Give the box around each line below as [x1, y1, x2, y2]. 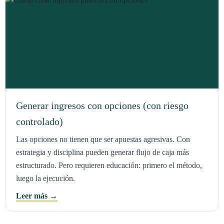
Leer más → [15, 191, 57, 200]
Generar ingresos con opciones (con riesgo [15, 99, 188, 111]
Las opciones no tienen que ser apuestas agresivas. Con [15, 135, 190, 144]
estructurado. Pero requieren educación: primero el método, [15, 161, 202, 170]
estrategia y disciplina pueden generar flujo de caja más [15, 148, 189, 157]
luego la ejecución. [15, 174, 75, 183]
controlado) [15, 115, 63, 127]
